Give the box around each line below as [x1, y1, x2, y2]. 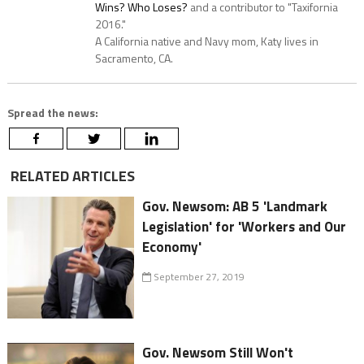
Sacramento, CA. [94, 49, 173, 67]
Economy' [142, 236, 202, 258]
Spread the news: [6, 103, 98, 121]
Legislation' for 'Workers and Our [142, 215, 347, 237]
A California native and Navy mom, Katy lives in [94, 32, 318, 50]
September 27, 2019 [151, 268, 245, 284]
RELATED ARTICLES [6, 164, 135, 187]
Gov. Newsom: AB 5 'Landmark [142, 195, 328, 217]
